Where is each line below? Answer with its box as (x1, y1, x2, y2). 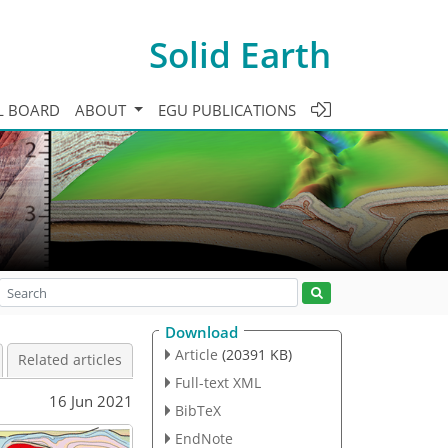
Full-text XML (174, 372, 261, 392)
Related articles (18, 351, 122, 369)
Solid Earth (149, 30, 331, 78)
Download (165, 322, 238, 342)
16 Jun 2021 (49, 390, 133, 411)
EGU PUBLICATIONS (158, 99, 296, 120)
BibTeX (174, 400, 221, 420)
